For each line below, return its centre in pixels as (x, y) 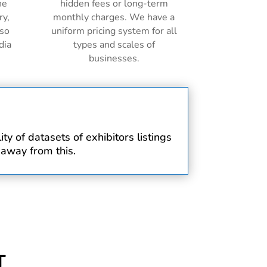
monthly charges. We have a (114, 18)
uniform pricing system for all (114, 31)
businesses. (114, 59)
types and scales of (114, 45)
